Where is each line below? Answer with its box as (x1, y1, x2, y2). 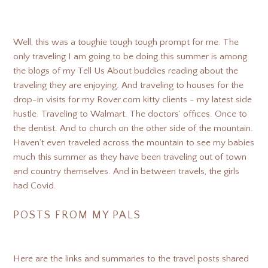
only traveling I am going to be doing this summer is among (13, 51, 248, 62)
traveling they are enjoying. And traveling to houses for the (13, 80, 244, 90)
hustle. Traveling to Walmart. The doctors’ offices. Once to (13, 109, 248, 119)
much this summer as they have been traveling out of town (13, 152, 247, 162)
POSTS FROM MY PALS (13, 209, 142, 221)
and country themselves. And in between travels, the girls (13, 166, 240, 176)
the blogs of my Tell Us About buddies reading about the (13, 66, 239, 76)
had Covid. (13, 181, 57, 191)
